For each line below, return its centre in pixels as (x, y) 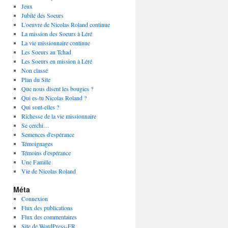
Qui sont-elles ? (40, 107)
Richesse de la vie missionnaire (59, 116)
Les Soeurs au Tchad (46, 52)
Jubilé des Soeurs (42, 15)
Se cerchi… (35, 125)
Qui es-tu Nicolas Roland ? (54, 98)
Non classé (34, 70)
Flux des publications (47, 208)
